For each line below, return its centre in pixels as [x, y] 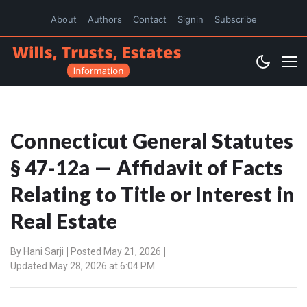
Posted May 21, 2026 [116, 252]
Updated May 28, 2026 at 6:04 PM [83, 266]
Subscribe [235, 19]
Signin [190, 19]
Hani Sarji [44, 252]
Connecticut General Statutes [152, 141]
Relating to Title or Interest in [152, 194]
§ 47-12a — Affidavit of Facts [147, 168]
